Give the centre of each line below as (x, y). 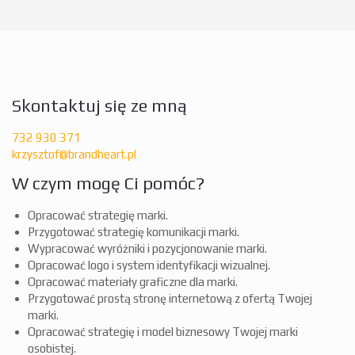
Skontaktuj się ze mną (99, 105)
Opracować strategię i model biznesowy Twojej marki (163, 331)
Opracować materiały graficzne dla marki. (133, 281)
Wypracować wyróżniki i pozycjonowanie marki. (147, 248)
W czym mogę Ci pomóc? (108, 183)
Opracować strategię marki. (98, 215)
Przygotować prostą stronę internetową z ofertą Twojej (170, 298)
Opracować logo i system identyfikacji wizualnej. (149, 265)
